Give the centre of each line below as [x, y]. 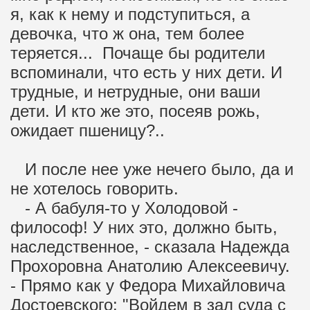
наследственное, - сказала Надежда [150, 247]
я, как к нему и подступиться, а [130, 14]
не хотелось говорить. [94, 189]
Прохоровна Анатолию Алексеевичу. [150, 266]
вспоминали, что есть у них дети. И [146, 72]
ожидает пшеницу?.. [88, 130]
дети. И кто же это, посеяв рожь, [135, 111]
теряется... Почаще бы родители [138, 53]
